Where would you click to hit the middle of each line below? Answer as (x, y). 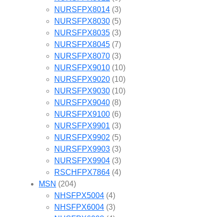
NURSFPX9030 (82, 91)
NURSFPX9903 (82, 149)
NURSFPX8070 (82, 56)
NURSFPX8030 (82, 21)
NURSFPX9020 (82, 79)
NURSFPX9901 (82, 125)
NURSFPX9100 (82, 114)
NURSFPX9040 (82, 102)
